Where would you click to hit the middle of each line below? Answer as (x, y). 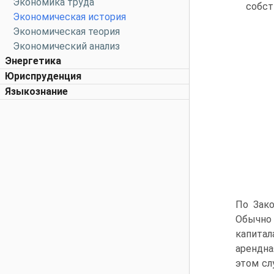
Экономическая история (69, 17)
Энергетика (33, 61)
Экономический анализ (66, 46)
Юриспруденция (43, 76)
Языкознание (36, 91)
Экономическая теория (66, 31)
